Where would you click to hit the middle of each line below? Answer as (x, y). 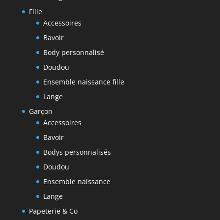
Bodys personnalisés (77, 152)
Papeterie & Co (53, 211)
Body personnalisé (73, 52)
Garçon (41, 111)
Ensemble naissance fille (83, 82)
